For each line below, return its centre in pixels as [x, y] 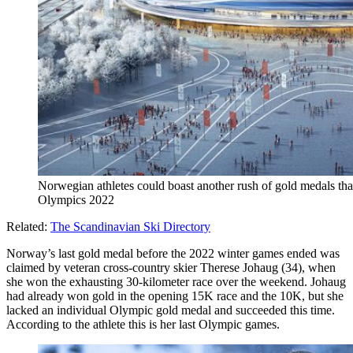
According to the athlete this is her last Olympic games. [143, 324]
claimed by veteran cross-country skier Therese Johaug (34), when [171, 267]
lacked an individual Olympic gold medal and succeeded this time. [171, 310]
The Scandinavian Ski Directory [130, 226]
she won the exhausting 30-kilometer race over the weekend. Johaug [176, 281]
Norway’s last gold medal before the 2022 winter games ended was [173, 253]
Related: [28, 226]
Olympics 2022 [76, 199]
